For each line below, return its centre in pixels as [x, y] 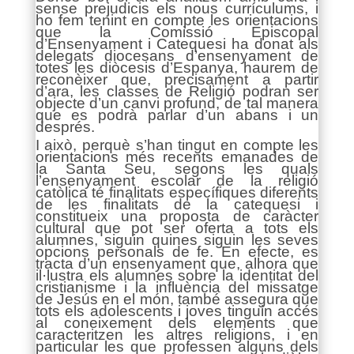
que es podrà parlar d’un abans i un [177, 115]
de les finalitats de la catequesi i [177, 204]
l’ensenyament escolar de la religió [177, 181]
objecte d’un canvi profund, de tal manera [177, 103]
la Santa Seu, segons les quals [177, 169]
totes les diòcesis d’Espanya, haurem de [177, 68]
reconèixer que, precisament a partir [177, 79]
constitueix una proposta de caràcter [177, 216]
